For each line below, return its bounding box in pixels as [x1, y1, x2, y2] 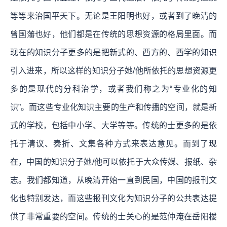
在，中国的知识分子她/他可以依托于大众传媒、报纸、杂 [10, 157, 217, 166]
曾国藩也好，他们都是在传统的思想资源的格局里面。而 [10, 29, 217, 39]
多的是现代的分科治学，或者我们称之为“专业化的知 [10, 84, 217, 93]
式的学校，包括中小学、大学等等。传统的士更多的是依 [10, 121, 217, 130]
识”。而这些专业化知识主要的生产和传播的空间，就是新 [10, 102, 217, 111]
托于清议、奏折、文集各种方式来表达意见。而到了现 [10, 139, 217, 148]
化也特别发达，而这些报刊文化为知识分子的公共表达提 [10, 194, 217, 203]
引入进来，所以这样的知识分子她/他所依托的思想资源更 [10, 66, 217, 75]
